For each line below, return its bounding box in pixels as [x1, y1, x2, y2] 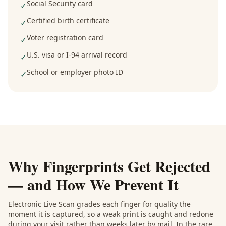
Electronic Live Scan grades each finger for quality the [8, 199, 191, 209]
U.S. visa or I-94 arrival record [27, 50, 127, 60]
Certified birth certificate [27, 16, 109, 25]
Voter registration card [27, 33, 103, 42]
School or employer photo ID [27, 67, 123, 77]
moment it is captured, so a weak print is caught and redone [8, 209, 213, 219]
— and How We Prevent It [8, 173, 179, 195]
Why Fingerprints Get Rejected [8, 155, 210, 177]
